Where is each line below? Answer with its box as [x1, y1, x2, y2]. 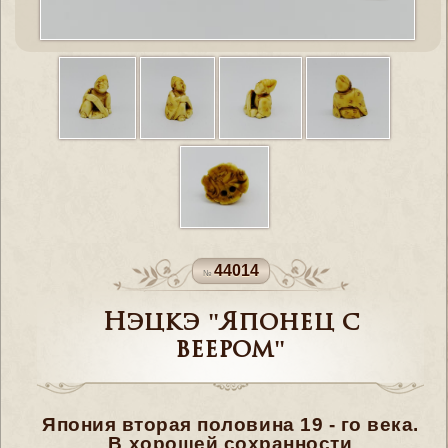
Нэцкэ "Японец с [102, 312, 359, 336]
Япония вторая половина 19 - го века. [41, 414, 419, 435]
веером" [175, 339, 286, 363]
